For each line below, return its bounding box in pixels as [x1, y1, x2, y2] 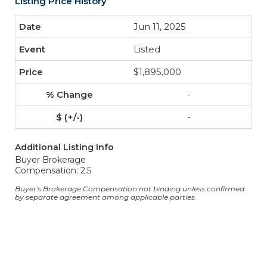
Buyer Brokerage [15, 154, 86, 165]
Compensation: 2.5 [15, 165, 91, 176]
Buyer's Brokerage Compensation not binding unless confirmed [15, 184, 244, 193]
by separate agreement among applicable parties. [15, 193, 197, 201]
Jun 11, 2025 [133, 21, 186, 32]
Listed [133, 44, 160, 55]
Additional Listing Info [15, 142, 114, 153]
